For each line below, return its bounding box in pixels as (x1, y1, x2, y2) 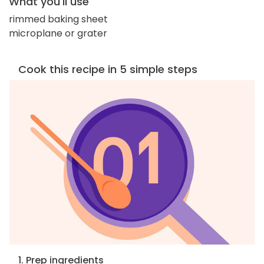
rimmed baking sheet (9, 12, 108, 26)
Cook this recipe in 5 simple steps (18, 61, 197, 77)
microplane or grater (9, 26, 107, 40)
